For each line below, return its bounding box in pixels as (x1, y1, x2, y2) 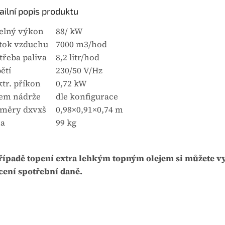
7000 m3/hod (56, 39, 107, 51)
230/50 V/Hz (56, 65, 102, 77)
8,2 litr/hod (56, 52, 99, 64)
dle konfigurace (56, 91, 118, 103)
